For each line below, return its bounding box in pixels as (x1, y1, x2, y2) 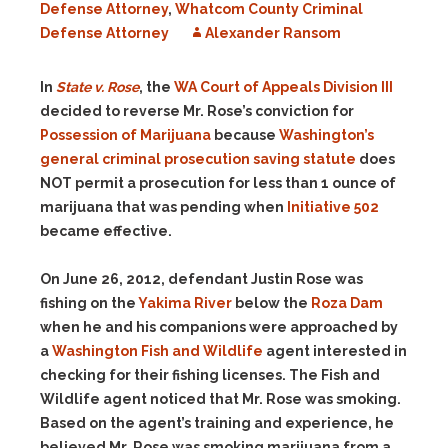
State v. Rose (56, 79, 139, 95)
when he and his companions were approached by (40, 319, 398, 335)
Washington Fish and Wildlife (52, 343, 263, 359)
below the (232, 295, 311, 311)
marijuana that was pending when (40, 199, 287, 215)
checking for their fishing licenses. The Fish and (40, 367, 380, 383)
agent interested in (263, 343, 407, 359)
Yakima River (138, 295, 232, 311)
